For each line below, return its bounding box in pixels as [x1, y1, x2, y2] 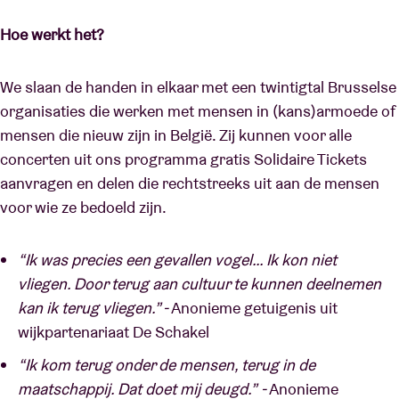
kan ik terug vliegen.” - [18, 297, 171, 318]
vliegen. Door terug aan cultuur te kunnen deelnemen [18, 273, 381, 294]
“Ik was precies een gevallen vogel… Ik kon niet [18, 249, 337, 270]
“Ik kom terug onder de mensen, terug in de [18, 354, 315, 375]
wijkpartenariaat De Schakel [18, 322, 209, 342]
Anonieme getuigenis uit [171, 297, 338, 318]
